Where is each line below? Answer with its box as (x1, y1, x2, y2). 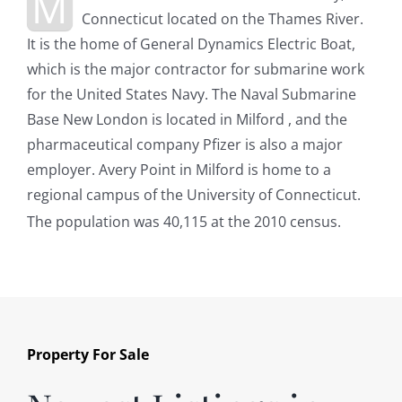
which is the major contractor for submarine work (26, 58, 364, 79)
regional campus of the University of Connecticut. (26, 184, 361, 205)
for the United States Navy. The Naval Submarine (26, 83, 356, 104)
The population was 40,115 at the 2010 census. (26, 212, 341, 232)
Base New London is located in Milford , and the (26, 109, 347, 129)
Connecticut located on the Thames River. (81, 8, 363, 29)
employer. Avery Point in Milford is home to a (26, 159, 331, 179)
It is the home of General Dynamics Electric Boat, (26, 33, 355, 54)
